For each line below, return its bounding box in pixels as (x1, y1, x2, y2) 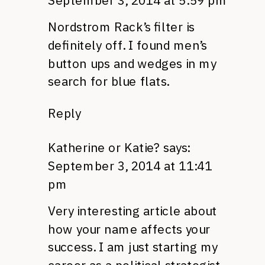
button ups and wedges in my (48, 55, 216, 72)
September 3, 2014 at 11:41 (48, 158, 212, 174)
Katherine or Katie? (48, 140, 160, 156)
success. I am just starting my (48, 239, 218, 256)
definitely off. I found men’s (48, 37, 207, 53)
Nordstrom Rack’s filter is (48, 19, 195, 35)
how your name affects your (48, 221, 211, 237)
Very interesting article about (48, 202, 217, 219)
